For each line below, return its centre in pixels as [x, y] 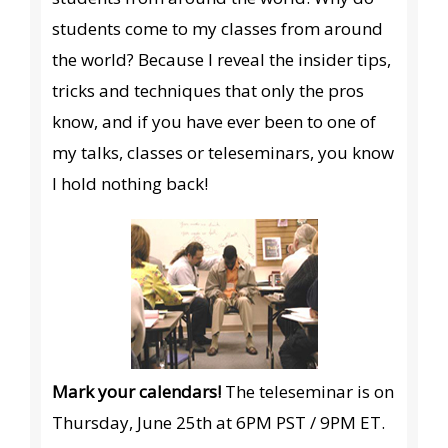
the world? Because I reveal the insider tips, [222, 60]
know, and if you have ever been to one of [214, 122]
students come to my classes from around [218, 29]
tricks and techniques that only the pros [208, 91]
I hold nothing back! [130, 184]
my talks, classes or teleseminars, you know [223, 153]
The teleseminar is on [308, 392]
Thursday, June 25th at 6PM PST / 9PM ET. [219, 423]
